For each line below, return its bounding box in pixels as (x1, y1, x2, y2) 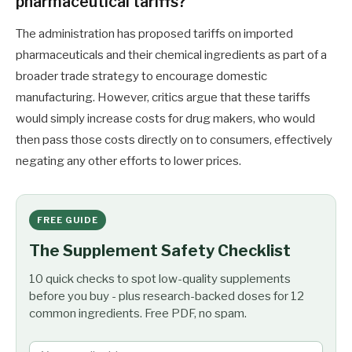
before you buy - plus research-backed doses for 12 (29, 289, 304, 304)
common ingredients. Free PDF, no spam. (29, 306, 247, 321)
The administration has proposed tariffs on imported (16, 27, 293, 42)
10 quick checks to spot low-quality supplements (29, 272, 291, 287)
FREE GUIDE (37, 214, 98, 226)
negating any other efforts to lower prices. (16, 154, 241, 169)
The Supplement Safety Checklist (29, 241, 291, 261)
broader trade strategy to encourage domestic (16, 69, 267, 84)
